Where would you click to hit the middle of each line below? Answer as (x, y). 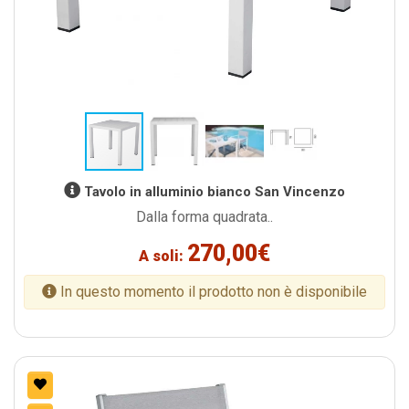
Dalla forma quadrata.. (204, 217)
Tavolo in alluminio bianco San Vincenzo (213, 192)
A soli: (163, 257)
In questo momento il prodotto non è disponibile (212, 292)
